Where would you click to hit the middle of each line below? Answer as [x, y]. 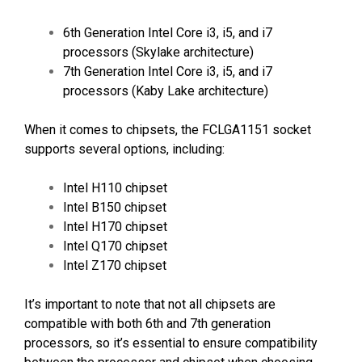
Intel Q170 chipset [115, 246]
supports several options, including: [124, 149]
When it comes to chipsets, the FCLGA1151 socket [168, 129]
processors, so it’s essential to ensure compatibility [171, 343]
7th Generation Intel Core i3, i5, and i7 [168, 71]
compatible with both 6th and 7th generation [147, 323]
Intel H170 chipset [115, 226]
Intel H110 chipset [115, 187]
